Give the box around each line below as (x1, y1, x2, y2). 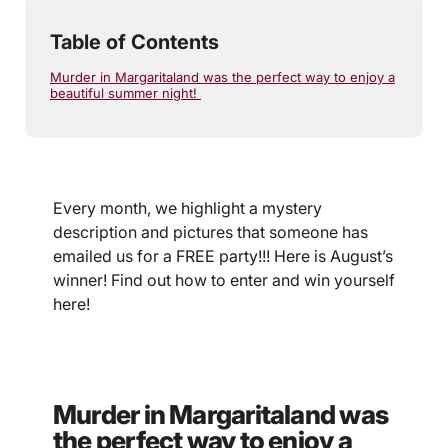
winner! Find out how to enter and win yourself (53, 270, 395, 290)
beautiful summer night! (50, 85, 201, 101)
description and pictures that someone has (53, 222, 368, 242)
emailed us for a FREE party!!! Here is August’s (53, 246, 393, 266)
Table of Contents (50, 30, 219, 54)
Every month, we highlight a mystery (53, 198, 322, 218)
